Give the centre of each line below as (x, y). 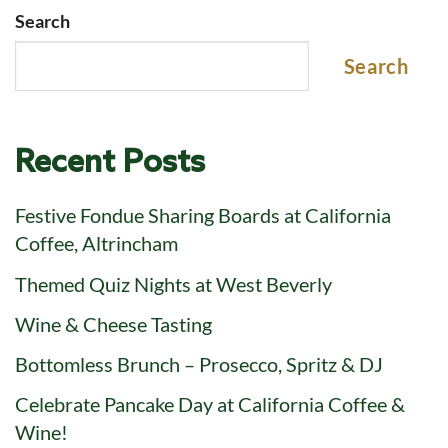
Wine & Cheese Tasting (113, 323)
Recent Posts (110, 163)
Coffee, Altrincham (96, 243)
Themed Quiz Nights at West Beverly (173, 283)
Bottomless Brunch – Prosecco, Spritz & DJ (199, 363)
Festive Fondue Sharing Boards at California (203, 215)
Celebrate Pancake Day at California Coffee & (210, 403)
